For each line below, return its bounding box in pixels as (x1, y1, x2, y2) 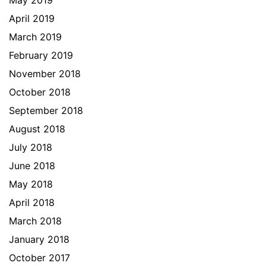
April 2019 (9, 12, 55, 24)
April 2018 (9, 197, 55, 208)
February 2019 (9, 49, 73, 61)
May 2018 (9, 178, 53, 190)
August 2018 (9, 123, 65, 135)
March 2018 (9, 215, 62, 227)
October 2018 (9, 86, 71, 98)
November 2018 (9, 68, 81, 80)
